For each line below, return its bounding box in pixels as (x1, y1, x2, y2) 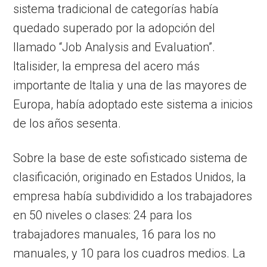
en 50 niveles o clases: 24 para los (13, 208, 193, 223)
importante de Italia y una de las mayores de (13, 78, 247, 93)
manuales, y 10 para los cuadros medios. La (13, 246, 246, 261)
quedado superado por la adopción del (13, 21, 216, 36)
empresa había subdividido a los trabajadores (13, 189, 253, 204)
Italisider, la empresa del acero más (13, 59, 200, 74)
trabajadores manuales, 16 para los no (13, 227, 216, 242)
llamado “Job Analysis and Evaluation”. (13, 40, 216, 55)
